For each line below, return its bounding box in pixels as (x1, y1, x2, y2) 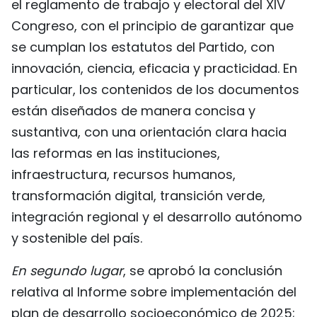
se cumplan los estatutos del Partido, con (11, 38, 275, 56)
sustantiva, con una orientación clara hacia (11, 122, 287, 141)
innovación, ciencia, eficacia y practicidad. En (11, 59, 297, 77)
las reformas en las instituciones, (11, 144, 220, 162)
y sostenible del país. (11, 229, 142, 247)
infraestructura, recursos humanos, (11, 165, 236, 183)
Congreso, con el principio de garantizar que (11, 16, 294, 35)
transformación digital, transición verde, (11, 186, 265, 204)
